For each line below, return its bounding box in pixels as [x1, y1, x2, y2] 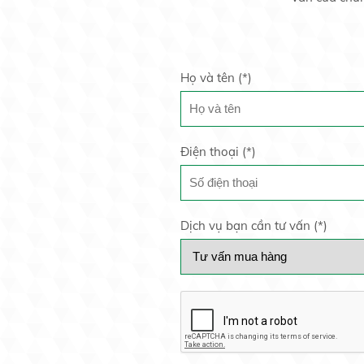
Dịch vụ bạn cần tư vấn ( [180, 217, 318, 233]
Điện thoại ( [180, 143, 246, 159]
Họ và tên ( [180, 69, 242, 85]
